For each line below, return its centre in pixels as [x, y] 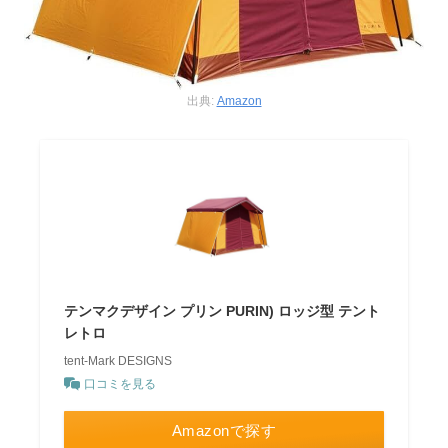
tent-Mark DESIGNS [118, 360]
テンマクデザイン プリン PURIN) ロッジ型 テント [222, 310]
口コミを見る [120, 383]
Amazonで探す [224, 430]
